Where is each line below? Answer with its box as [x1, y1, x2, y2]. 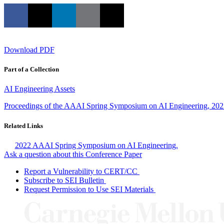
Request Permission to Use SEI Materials [24, 184, 153, 193]
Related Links [4, 121, 43, 129]
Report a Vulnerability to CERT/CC [24, 166, 137, 175]
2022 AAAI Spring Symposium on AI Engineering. [14, 140, 178, 149]
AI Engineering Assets [4, 84, 75, 93]
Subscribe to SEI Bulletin [24, 175, 104, 184]
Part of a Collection [4, 65, 59, 73]
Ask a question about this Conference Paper [4, 149, 142, 158]
